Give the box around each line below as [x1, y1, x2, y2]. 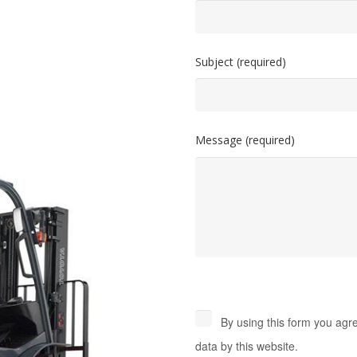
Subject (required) [195, 53, 286, 69]
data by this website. [195, 337, 298, 354]
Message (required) [195, 132, 295, 148]
